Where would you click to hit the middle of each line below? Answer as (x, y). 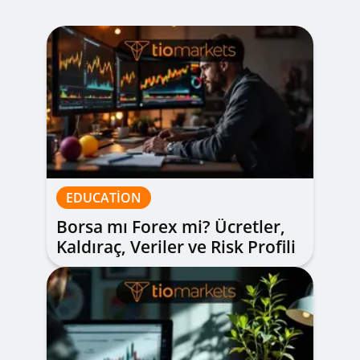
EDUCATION (104, 198)
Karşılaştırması (116, 267)
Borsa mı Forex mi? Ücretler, (171, 227)
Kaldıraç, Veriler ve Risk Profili (176, 247)
